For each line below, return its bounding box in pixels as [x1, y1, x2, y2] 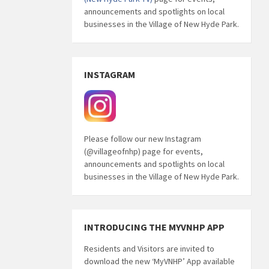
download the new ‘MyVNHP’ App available [83, 255, 235, 267]
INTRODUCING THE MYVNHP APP [83, 220, 225, 233]
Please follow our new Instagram [83, 133, 201, 144]
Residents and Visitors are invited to [83, 243, 214, 254]
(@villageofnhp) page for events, [83, 145, 203, 157]
